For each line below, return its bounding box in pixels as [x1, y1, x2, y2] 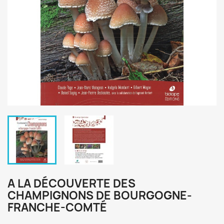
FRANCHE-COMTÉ [7, 200, 107, 215]
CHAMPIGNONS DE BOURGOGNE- [7, 188, 192, 203]
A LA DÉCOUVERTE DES [7, 176, 135, 191]
